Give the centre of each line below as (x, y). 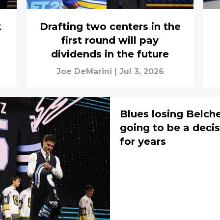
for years (143, 142)
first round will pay (110, 41)
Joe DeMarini (84, 72)
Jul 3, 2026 (141, 72)
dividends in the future (110, 54)
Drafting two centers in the (110, 27)
